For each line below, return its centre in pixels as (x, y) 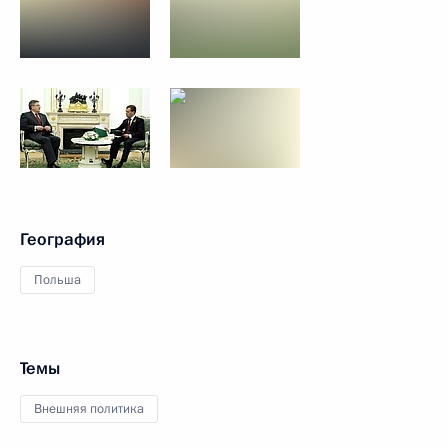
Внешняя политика (89, 409)
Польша (57, 280)
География (62, 239)
